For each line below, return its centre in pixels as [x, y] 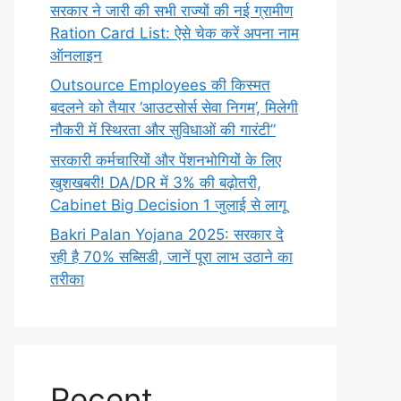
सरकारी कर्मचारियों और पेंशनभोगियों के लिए [166, 160]
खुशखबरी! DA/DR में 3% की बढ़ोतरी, [156, 182]
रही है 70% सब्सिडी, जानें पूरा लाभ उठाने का [171, 257]
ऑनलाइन [76, 55]
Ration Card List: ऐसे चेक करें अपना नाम [175, 33]
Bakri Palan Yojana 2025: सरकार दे [167, 235]
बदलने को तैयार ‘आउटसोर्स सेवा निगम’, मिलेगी [174, 107]
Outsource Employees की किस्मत [160, 85]
